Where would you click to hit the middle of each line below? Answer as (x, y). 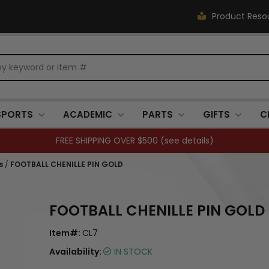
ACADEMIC (88, 114)
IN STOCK (132, 252)
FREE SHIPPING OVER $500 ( (110, 141)
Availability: (76, 252)
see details (187, 141)
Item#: (66, 233)
